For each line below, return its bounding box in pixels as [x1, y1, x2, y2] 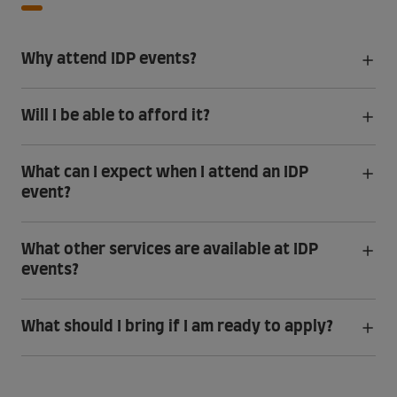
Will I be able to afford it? [21, 107, 210, 124]
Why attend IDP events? [21, 51, 197, 67]
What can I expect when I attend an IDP [21, 164, 308, 181]
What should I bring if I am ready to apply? [21, 318, 333, 335]
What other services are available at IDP [21, 241, 318, 258]
